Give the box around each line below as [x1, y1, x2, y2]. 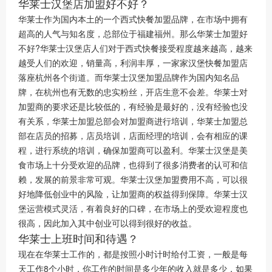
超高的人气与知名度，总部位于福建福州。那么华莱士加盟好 [18, 27, 248, 39]
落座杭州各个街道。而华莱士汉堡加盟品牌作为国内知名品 [18, 70, 239, 83]
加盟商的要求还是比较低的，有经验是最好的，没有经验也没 [18, 100, 248, 112]
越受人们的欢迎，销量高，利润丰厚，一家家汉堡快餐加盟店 [18, 56, 248, 69]
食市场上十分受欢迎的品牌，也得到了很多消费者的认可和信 [18, 158, 248, 171]
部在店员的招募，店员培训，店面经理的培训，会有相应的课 [18, 129, 248, 141]
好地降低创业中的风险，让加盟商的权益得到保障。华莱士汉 [18, 187, 248, 200]
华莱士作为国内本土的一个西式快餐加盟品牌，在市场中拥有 [18, 12, 248, 25]
